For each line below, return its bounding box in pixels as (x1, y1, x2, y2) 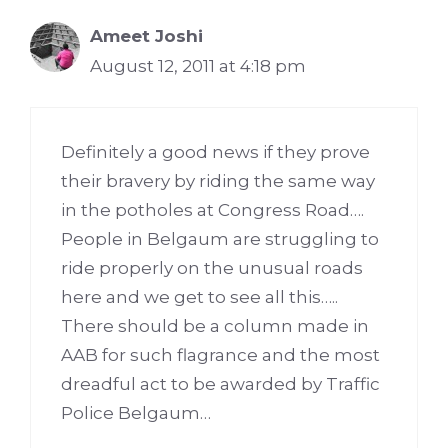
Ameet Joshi (90, 26, 203, 47)
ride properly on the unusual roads (61, 257, 363, 278)
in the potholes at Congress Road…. (61, 199, 364, 220)
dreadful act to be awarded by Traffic (61, 373, 380, 394)
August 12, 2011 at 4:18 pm (90, 56, 306, 77)
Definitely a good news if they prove (61, 141, 370, 162)
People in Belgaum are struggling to (61, 228, 379, 249)
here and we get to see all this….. (61, 286, 338, 307)
